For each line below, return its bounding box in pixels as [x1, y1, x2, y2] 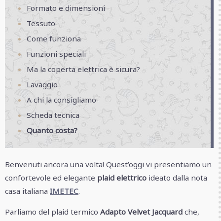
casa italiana [5, 186, 50, 196]
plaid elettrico [97, 173, 147, 183]
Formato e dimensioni [27, 2, 106, 13]
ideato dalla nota [147, 173, 207, 183]
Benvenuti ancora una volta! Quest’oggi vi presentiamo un [5, 159, 212, 170]
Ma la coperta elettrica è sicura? [27, 64, 141, 74]
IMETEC [50, 186, 78, 196]
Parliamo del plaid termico [5, 207, 100, 217]
